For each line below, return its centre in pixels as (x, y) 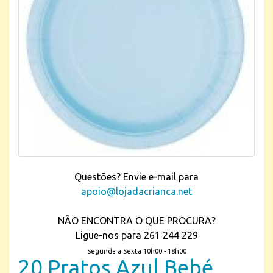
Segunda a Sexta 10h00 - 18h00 (136, 251)
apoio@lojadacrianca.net (136, 191)
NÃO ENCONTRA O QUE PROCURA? (136, 221)
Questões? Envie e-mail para (136, 177)
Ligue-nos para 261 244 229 (136, 235)
